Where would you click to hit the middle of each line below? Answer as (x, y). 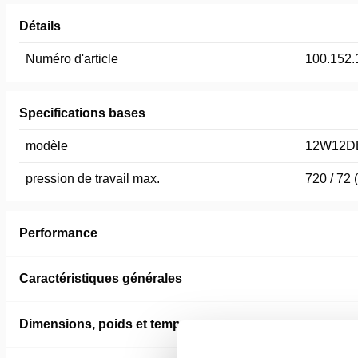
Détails (40, 26)
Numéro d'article (72, 59)
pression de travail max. (93, 179)
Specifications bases (82, 113)
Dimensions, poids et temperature (121, 324)
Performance (58, 233)
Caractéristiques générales (101, 278)
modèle (47, 146)
